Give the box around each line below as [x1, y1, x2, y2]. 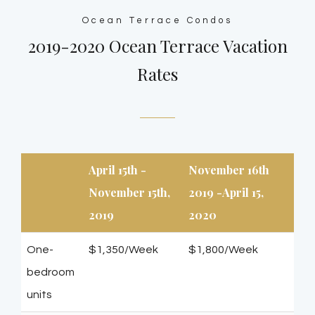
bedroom [27, 266, 75, 278]
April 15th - [89, 162, 146, 178]
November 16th [188, 162, 269, 178]
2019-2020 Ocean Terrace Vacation [27, 34, 288, 57]
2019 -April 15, [188, 185, 264, 200]
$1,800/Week [188, 244, 258, 256]
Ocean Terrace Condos [82, 15, 233, 25]
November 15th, [89, 185, 170, 200]
